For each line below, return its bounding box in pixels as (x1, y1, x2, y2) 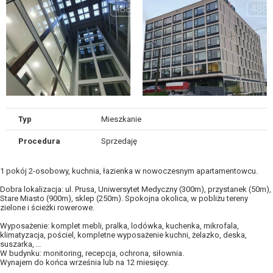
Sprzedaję (101, 136, 137, 146)
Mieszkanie (101, 115, 141, 124)
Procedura (18, 136, 60, 146)
